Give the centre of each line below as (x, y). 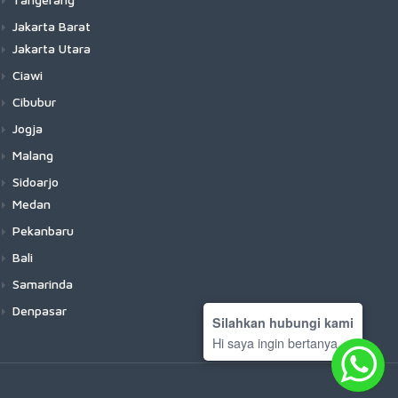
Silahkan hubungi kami (283, 322)
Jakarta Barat (52, 26)
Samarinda (43, 284)
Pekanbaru (43, 231)
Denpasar (40, 310)
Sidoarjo (36, 182)
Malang (33, 155)
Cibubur (34, 102)
